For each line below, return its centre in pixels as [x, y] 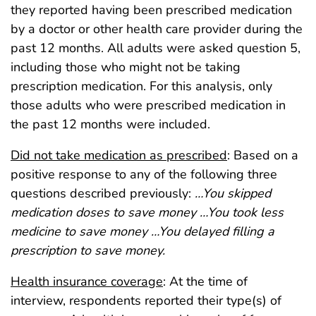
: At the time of [205, 281]
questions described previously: [103, 193]
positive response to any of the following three [144, 174]
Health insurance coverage [87, 281]
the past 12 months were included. [110, 124]
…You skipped [233, 193]
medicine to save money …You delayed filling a [142, 231]
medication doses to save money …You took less [147, 212]
